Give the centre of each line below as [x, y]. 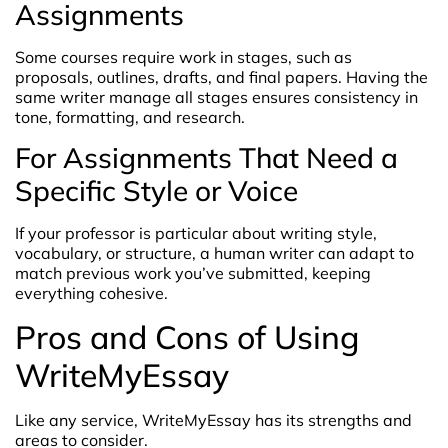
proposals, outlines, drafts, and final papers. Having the [221, 76]
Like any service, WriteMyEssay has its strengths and [213, 419]
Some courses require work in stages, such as [183, 56]
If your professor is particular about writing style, [196, 233]
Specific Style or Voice [156, 191]
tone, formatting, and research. [130, 116]
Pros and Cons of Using [187, 336]
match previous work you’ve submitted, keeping [193, 273]
